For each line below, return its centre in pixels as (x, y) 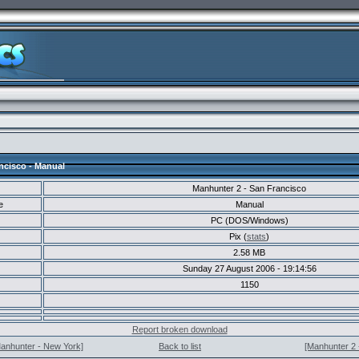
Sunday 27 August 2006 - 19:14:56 (249, 268)
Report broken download (179, 329)
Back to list (180, 346)
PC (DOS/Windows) (249, 220)
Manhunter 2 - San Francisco (249, 188)
